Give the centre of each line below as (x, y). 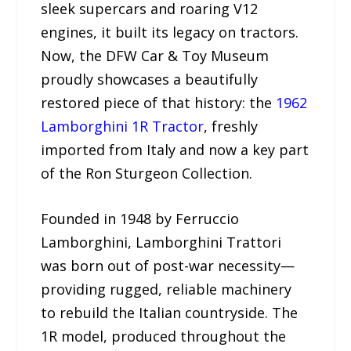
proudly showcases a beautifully (150, 79)
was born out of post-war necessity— (168, 266)
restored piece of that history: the (159, 102)
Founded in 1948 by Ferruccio (140, 219)
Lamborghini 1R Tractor (123, 126)
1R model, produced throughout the (164, 337)
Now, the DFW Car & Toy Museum (155, 55)
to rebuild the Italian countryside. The (170, 313)
